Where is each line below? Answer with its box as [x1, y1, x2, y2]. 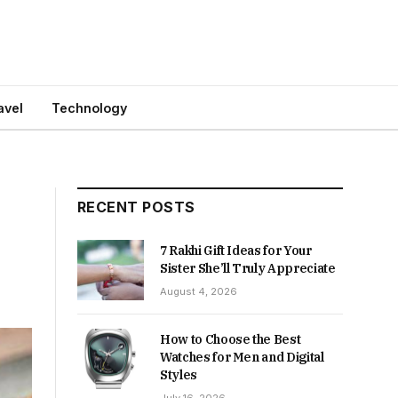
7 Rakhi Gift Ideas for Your [160, 243, 312, 259]
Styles [160, 367, 197, 384]
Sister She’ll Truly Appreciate [160, 260, 336, 276]
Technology [51, 99, 127, 115]
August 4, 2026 [160, 285, 237, 298]
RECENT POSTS [77, 198, 195, 216]
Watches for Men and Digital [160, 349, 324, 366]
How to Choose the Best [160, 331, 301, 348]
